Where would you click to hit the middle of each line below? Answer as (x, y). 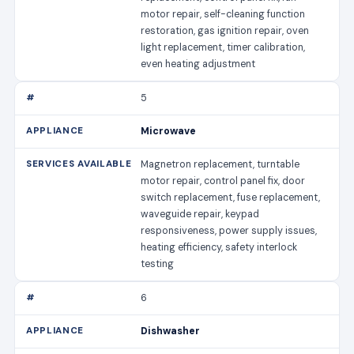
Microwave (169, 131)
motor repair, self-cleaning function (223, 14)
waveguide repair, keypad (200, 214)
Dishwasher (171, 331)
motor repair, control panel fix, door (223, 181)
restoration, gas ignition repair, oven (225, 30)
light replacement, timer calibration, (223, 47)
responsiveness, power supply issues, (229, 230)
